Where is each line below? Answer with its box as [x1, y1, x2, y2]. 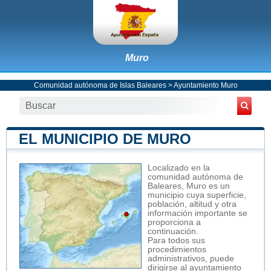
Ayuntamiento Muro [173, 80, 238, 90]
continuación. [148, 226, 198, 236]
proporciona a [148, 217, 201, 227]
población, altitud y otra [148, 199, 237, 209]
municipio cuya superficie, [148, 190, 246, 200]
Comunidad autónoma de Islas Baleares [33, 80, 166, 90]
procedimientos [148, 244, 206, 254]
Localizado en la [148, 163, 210, 172]
